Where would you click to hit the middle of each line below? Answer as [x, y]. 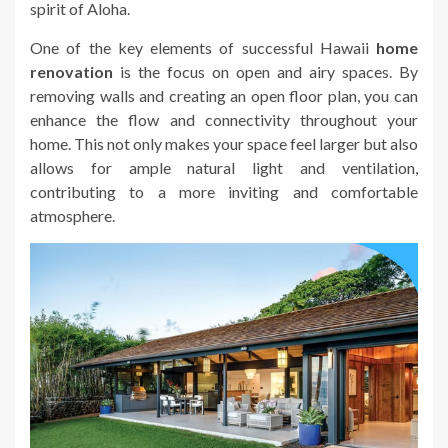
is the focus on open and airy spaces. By [265, 71]
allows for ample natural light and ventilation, [224, 167]
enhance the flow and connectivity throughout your [224, 119]
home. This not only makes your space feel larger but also [224, 143]
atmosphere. [72, 215]
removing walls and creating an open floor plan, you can [224, 95]
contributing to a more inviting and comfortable [224, 191]
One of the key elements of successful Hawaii [203, 47]
